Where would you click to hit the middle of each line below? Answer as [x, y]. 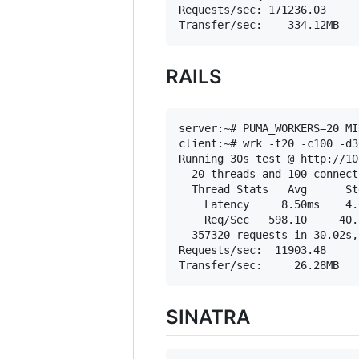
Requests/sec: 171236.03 [252, 10]
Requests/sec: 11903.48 [252, 250]
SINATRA [208, 317]
